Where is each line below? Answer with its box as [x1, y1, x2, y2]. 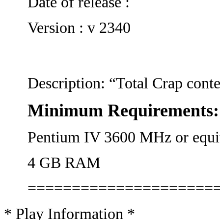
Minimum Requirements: [27, 101, 219, 120]
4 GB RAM [27, 154, 100, 171]
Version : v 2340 [27, 19, 131, 36]
